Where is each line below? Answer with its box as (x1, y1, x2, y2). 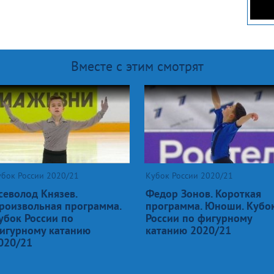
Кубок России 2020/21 (146, 169, 233, 181)
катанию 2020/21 (146, 223, 231, 237)
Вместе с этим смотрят (70, 57, 204, 75)
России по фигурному (146, 210, 252, 225)
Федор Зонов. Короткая (146, 186, 261, 201)
